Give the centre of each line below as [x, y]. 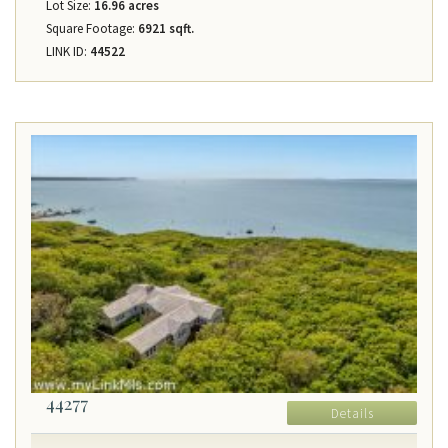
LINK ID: [66, 52]
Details [352, 414]
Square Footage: [90, 29]
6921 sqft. [164, 29]
